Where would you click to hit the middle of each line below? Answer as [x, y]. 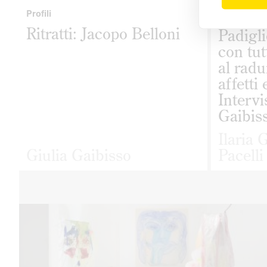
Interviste [238, 15]
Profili [39, 13]
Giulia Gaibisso [79, 155]
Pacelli [240, 155]
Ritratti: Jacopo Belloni [103, 34]
